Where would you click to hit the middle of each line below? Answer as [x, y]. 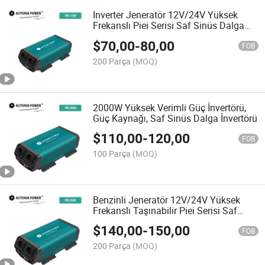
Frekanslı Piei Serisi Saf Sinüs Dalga [169, 26]
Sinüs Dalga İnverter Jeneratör [156, 221]
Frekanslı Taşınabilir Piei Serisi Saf [165, 210]
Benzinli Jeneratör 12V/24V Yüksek [167, 200]
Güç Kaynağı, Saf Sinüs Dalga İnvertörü [175, 118]
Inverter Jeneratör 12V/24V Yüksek [166, 15]
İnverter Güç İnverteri [136, 36]
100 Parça [112, 154]
